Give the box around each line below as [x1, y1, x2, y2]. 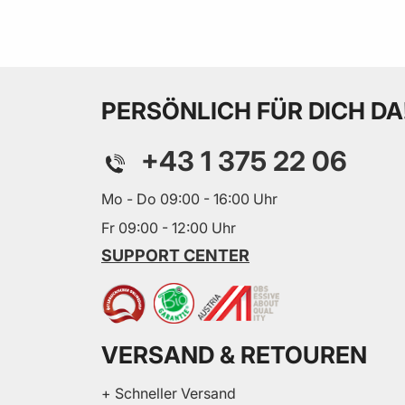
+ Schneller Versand [101, 383, 236, 402]
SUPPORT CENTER [101, 245, 250, 265]
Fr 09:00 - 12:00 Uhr [101, 218, 236, 237]
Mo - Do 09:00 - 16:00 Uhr [101, 189, 278, 208]
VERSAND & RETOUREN [101, 340, 367, 369]
